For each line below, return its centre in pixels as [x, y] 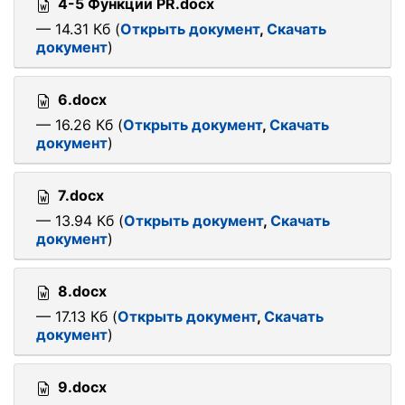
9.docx [82, 387]
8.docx [82, 291]
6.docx [82, 99]
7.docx [81, 195]
